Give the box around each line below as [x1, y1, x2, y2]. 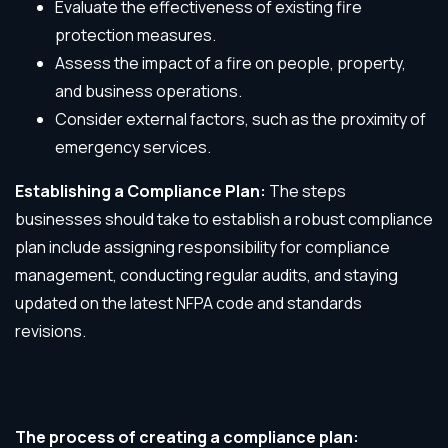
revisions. [15, 320, 86, 342]
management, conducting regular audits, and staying [15, 264, 398, 286]
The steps [269, 180, 346, 202]
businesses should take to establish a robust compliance [15, 208, 433, 230]
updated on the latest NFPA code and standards [15, 292, 362, 314]
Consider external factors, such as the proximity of [55, 108, 426, 130]
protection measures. [55, 24, 216, 46]
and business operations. [55, 80, 242, 102]
